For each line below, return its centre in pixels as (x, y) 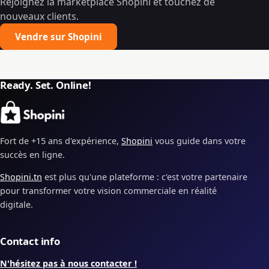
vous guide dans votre (199, 141)
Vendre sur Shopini (59, 37)
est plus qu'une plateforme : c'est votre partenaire (145, 177)
